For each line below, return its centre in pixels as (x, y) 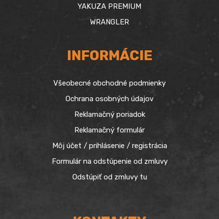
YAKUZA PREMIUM (109, 7)
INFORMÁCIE (109, 55)
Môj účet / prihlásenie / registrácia (109, 145)
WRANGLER (109, 22)
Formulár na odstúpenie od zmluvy (109, 161)
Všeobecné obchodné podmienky (109, 83)
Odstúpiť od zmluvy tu (109, 177)
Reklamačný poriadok (109, 114)
